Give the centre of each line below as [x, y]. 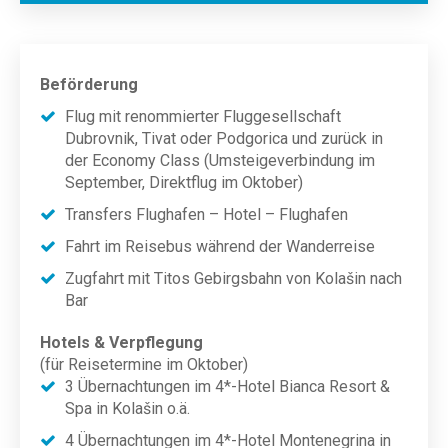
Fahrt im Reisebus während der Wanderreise [220, 246]
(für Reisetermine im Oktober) [144, 364]
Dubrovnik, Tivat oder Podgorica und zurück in [224, 138]
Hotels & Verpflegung [121, 342]
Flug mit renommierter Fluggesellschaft [203, 116]
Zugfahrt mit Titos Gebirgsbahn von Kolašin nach [233, 278]
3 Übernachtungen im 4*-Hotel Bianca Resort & [227, 386]
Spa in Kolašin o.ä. [127, 408]
